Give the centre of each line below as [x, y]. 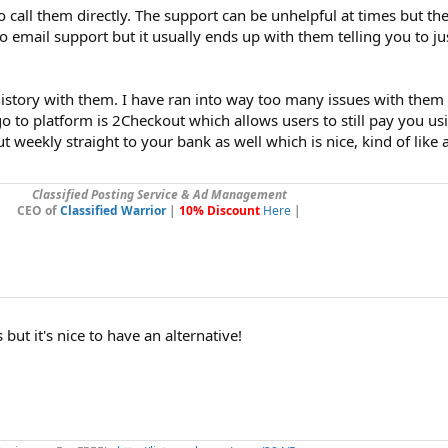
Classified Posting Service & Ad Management [159, 194]
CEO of [38, 210]
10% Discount [219, 210]
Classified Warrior [113, 210]
